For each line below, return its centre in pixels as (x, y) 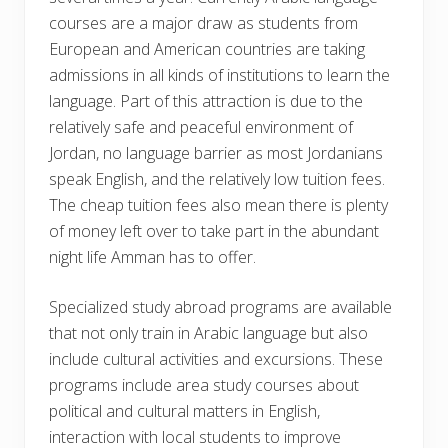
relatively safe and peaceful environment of (201, 126)
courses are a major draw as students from (203, 22)
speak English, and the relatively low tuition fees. (217, 178)
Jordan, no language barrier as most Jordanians (216, 152)
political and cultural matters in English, (184, 410)
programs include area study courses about (204, 384)
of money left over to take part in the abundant (214, 230)
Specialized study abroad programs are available (220, 306)
